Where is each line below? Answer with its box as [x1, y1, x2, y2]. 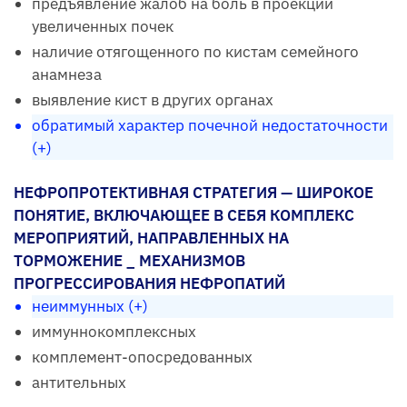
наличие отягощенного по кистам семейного [32, 42, 359, 63]
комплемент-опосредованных [32, 347, 253, 368]
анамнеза [32, 65, 102, 85]
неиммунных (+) [32, 296, 148, 317]
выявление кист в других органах [32, 90, 273, 111]
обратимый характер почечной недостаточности [32, 115, 388, 136]
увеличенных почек [32, 16, 174, 37]
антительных [32, 372, 126, 393]
